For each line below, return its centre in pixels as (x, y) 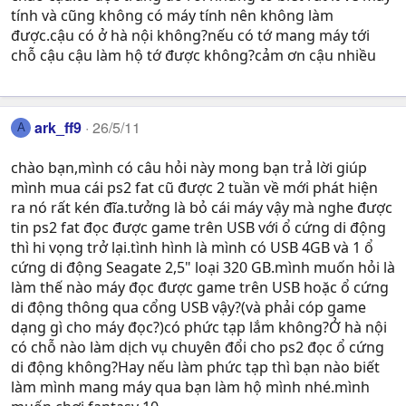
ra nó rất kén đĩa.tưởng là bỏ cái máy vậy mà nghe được (202, 207)
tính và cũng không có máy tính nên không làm (172, 15)
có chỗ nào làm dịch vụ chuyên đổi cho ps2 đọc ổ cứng (198, 347)
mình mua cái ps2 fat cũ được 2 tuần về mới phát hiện (194, 187)
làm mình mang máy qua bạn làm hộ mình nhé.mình (190, 387)
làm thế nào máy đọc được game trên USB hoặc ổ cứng (200, 287)
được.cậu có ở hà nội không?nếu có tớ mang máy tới (190, 35)
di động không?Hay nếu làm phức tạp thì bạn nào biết (195, 367)
